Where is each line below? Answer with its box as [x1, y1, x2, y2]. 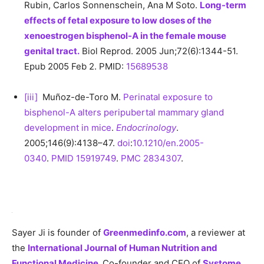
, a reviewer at [186, 226, 245, 238]
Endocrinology [116, 121, 176, 133]
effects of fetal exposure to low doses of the [24, 14, 212, 26]
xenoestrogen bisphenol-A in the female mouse [24, 29, 226, 41]
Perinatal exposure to [123, 91, 213, 103]
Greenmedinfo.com [103, 226, 186, 238]
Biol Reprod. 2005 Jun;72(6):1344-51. [80, 45, 238, 57]
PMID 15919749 [51, 152, 116, 164]
